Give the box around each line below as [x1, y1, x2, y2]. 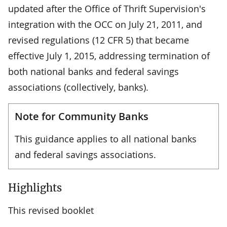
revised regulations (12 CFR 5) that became [8, 33, 189, 46]
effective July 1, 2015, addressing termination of [8, 49, 210, 62]
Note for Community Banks [15, 109, 148, 123]
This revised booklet [8, 204, 94, 216]
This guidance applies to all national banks [15, 132, 197, 145]
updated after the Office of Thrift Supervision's [8, 2, 206, 15]
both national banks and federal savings [8, 65, 179, 78]
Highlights [8, 181, 62, 194]
